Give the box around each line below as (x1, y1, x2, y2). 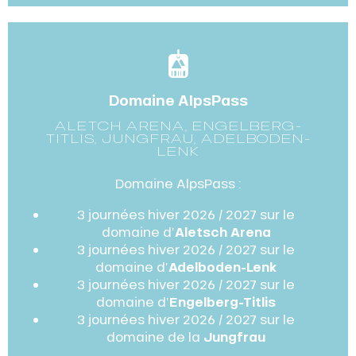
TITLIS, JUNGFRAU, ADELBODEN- (45, 130, 311, 147)
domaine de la (106, 328, 203, 346)
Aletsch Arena (174, 223, 271, 241)
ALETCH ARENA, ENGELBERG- (54, 117, 302, 134)
